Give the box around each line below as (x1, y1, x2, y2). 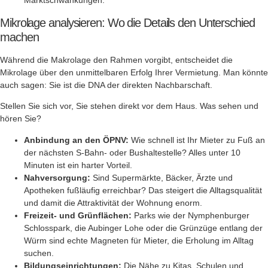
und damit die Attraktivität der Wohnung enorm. (24, 197, 202, 208)
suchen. (24, 248, 54, 258)
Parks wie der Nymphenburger (132, 210, 249, 220)
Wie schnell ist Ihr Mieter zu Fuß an (129, 135, 265, 145)
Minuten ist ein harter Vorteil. (24, 160, 132, 170)
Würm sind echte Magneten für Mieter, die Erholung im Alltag (24, 235, 254, 245)
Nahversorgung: (24, 172, 90, 182)
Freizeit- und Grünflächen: (24, 210, 132, 220)
